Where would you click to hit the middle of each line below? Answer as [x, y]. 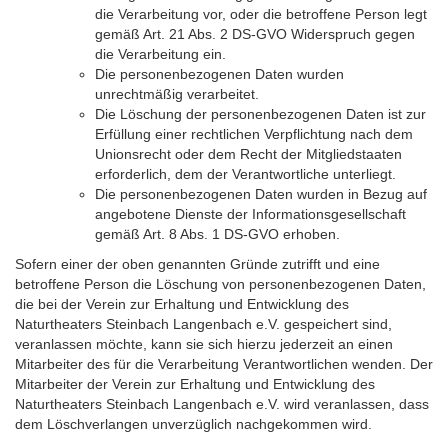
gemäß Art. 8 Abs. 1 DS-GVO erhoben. [217, 234]
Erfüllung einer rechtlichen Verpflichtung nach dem [254, 134]
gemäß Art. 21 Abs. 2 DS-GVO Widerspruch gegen [255, 34]
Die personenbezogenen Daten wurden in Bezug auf [261, 194]
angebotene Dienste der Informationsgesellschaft [250, 214]
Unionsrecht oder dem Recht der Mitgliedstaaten [248, 154]
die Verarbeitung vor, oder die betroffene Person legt [261, 14]
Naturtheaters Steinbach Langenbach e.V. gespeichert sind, [203, 324]
